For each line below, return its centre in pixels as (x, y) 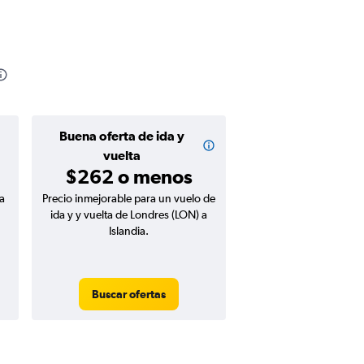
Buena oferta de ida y (121, 136)
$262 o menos (129, 176)
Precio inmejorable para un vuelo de (129, 198)
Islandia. (129, 231)
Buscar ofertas (129, 294)
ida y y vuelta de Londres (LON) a (129, 214)
